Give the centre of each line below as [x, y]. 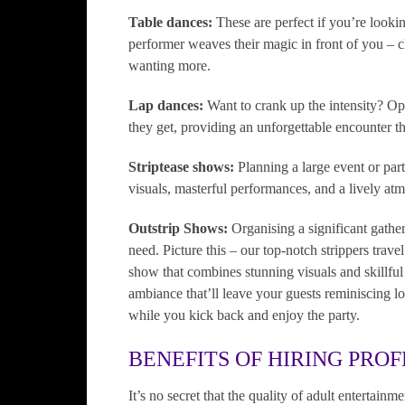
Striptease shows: [183, 167]
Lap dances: [168, 105]
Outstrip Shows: [178, 228]
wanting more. [170, 66]
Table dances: [172, 22]
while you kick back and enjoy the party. [244, 315]
